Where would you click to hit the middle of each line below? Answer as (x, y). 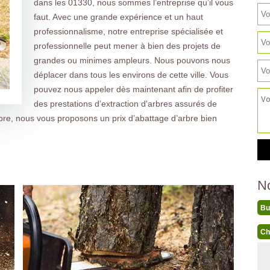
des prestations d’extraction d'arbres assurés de (125, 104)
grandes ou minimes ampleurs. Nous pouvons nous (132, 60)
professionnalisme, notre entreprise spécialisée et (128, 31)
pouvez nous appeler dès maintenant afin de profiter (133, 89)
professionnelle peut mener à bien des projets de (127, 46)
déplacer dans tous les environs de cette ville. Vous (131, 75)
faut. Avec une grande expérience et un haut (118, 17)
